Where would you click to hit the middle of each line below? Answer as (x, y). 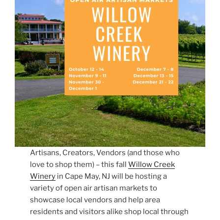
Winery (43, 176)
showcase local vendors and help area (95, 200)
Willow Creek (152, 164)
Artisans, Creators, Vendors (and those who (105, 152)
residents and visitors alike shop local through (110, 211)
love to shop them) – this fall (79, 164)
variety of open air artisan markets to (94, 188)
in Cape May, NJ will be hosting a (111, 176)
